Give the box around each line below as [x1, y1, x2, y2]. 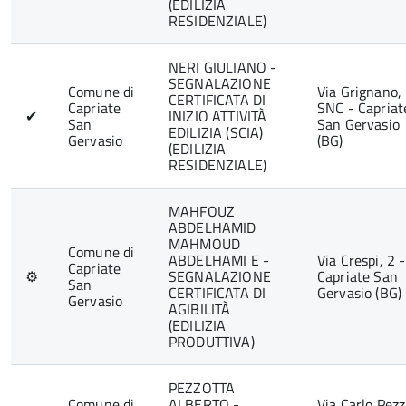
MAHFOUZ [169, 200, 236, 222]
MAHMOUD [169, 233, 241, 255]
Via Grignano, [317, 81, 402, 102]
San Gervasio [317, 113, 400, 135]
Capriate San [317, 266, 398, 287]
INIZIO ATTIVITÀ [169, 105, 267, 127]
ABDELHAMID [169, 217, 256, 238]
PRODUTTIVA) [169, 331, 255, 353]
